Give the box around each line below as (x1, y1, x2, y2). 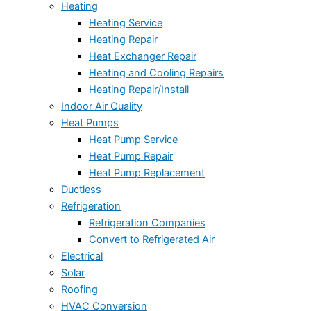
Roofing (61, 283, 98, 296)
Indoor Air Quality (61, 100, 142, 113)
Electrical (61, 250, 103, 263)
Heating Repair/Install (89, 83, 189, 96)
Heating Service (89, 17, 162, 30)
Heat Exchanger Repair (89, 50, 196, 63)
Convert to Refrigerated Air (89, 233, 215, 246)
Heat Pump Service (89, 133, 178, 146)
